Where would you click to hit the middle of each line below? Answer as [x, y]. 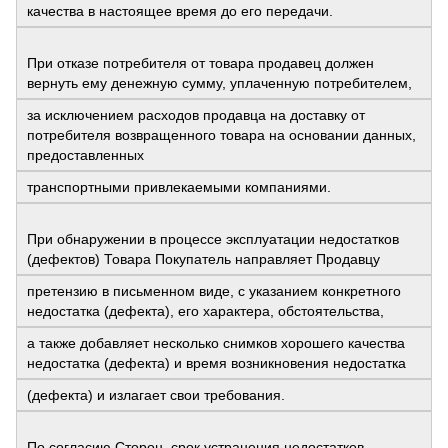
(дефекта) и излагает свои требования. [156, 395]
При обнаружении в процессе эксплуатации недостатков [213, 239]
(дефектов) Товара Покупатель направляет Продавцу [203, 259]
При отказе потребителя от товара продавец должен [200, 63]
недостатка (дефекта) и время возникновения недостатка [216, 363]
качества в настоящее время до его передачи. [180, 11]
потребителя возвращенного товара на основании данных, [221, 135]
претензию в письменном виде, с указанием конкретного [214, 291]
